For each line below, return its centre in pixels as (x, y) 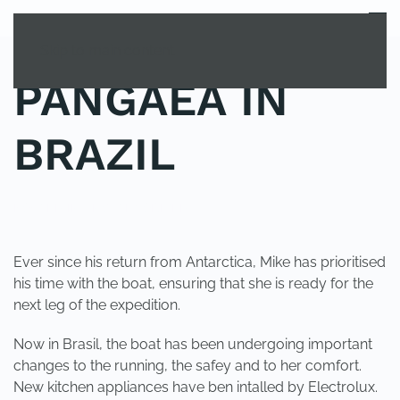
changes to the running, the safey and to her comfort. (187, 366)
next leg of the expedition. (97, 305)
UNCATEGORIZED (136, 207)
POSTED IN (48, 207)
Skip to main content (107, 50)
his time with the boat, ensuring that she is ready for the (193, 283)
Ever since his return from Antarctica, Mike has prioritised (200, 262)
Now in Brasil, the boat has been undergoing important (193, 344)
